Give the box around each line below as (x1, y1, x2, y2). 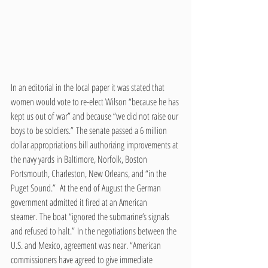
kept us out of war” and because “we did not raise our (11, 109, 180, 123)
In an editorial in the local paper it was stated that (11, 81, 166, 95)
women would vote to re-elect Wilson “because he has (11, 95, 181, 109)
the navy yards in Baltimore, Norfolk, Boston (11, 153, 149, 166)
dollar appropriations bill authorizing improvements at (11, 138, 180, 152)
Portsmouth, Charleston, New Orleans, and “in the (11, 167, 168, 181)
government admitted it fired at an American (11, 196, 149, 209)
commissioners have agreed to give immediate (11, 253, 154, 267)
